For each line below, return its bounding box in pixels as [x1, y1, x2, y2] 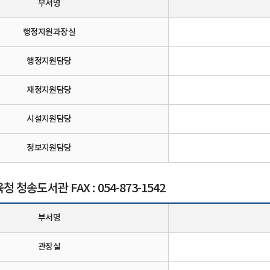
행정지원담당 [27, 56, 72, 66]
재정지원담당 [27, 85, 72, 95]
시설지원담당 [27, 114, 72, 124]
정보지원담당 [27, 143, 72, 153]
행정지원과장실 [22, 27, 76, 37]
